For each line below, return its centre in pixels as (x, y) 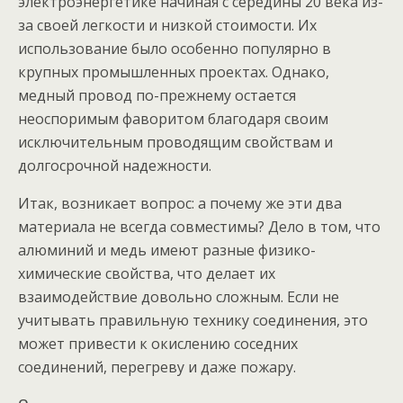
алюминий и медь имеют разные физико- (167, 250)
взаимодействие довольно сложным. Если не (179, 297)
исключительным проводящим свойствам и (175, 142)
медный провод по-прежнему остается (157, 95)
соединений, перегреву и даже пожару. (157, 367)
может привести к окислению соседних (158, 344)
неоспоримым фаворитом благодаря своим (173, 119)
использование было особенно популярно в (175, 49)
